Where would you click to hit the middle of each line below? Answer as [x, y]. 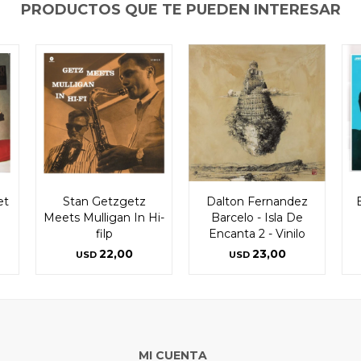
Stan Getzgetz [104, 201]
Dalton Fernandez [257, 201]
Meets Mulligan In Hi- [104, 217]
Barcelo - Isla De [257, 217]
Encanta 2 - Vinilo [257, 233]
